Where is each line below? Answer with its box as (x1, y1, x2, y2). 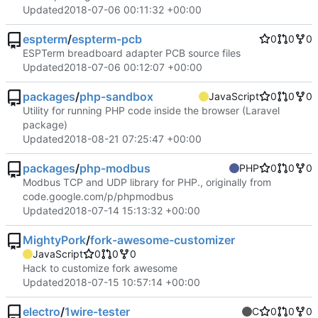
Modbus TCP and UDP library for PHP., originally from (23, 176, 271, 189)
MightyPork (23, 233, 86, 248)
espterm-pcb (72, 32, 142, 47)
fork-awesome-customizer (90, 233, 235, 248)
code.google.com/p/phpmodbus (23, 190, 173, 203)
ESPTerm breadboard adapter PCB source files (23, 47, 241, 60)
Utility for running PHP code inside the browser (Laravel (23, 104, 280, 117)
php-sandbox (79, 89, 153, 104)
